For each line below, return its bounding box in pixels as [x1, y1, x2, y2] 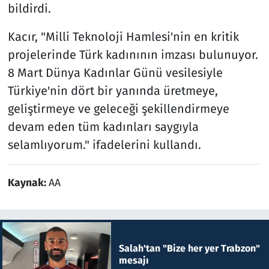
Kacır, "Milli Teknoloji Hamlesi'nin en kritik [7, 29, 239, 44]
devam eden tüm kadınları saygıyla [7, 119, 199, 134]
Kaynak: [7, 176, 49, 189]
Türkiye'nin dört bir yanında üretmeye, [7, 83, 218, 98]
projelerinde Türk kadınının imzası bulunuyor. [7, 47, 258, 62]
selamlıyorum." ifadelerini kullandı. [7, 137, 201, 152]
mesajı [118, 254, 149, 266]
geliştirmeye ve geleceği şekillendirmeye [7, 101, 229, 116]
